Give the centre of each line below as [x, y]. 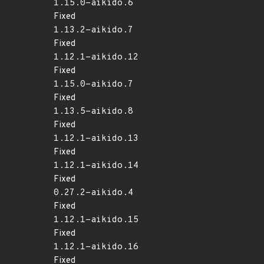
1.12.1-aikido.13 [96, 139]
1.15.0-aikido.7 [93, 85]
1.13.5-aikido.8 [93, 112]
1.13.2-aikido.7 [93, 30]
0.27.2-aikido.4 [93, 193]
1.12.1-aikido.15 [96, 220]
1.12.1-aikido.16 [96, 247]
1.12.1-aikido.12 [96, 57]
